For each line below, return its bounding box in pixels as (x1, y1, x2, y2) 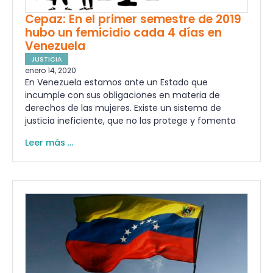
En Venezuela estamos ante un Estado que (25, 76, 208, 89)
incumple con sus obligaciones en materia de (25, 89, 220, 102)
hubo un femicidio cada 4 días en (25, 24, 222, 41)
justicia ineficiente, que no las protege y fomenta (25, 115, 236, 127)
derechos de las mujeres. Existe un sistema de (25, 102, 221, 115)
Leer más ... (25, 136, 73, 149)
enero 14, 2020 (25, 65, 76, 76)
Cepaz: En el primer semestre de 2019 (25, 11, 241, 28)
